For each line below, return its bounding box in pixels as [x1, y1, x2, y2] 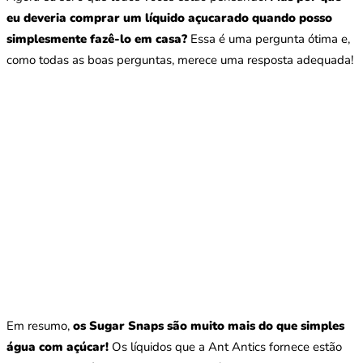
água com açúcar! [6, 339, 109, 356]
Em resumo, [6, 318, 73, 335]
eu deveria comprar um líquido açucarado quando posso [6, 10, 332, 27]
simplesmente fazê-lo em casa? [6, 31, 187, 48]
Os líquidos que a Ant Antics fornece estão [109, 339, 342, 356]
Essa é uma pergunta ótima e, [187, 31, 350, 48]
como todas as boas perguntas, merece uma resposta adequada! [6, 52, 353, 69]
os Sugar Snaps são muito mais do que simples [73, 318, 344, 335]
